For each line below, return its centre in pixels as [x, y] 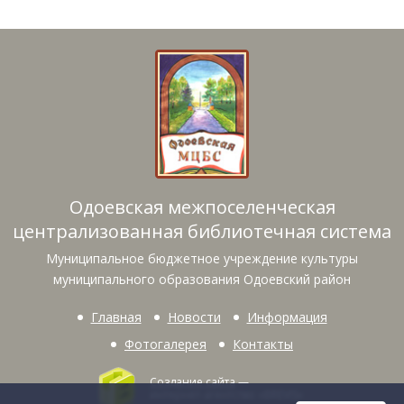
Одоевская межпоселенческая [202, 207]
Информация [287, 317]
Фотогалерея [165, 344]
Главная [116, 317]
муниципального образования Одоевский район [202, 280]
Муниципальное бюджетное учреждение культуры [202, 259]
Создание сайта [193, 382]
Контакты [263, 344]
